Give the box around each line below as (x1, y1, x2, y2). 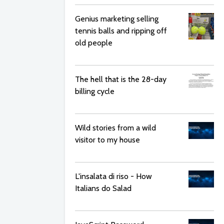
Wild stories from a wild (75, 123, 156, 132)
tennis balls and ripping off (75, 26, 167, 35)
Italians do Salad (75, 183, 131, 193)
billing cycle (75, 86, 114, 96)
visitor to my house (75, 135, 140, 144)
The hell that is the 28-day (75, 74, 166, 84)
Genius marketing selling (75, 14, 158, 23)
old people (75, 38, 112, 47)
